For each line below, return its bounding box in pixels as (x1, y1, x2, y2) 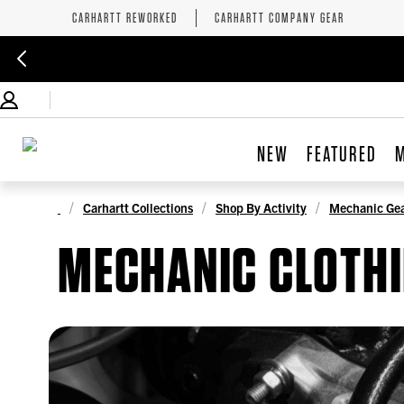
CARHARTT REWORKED (72, 9, 178, 26)
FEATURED (306, 141, 377, 168)
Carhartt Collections (83, 198, 193, 216)
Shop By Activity (216, 198, 307, 216)
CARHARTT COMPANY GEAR (215, 9, 344, 26)
